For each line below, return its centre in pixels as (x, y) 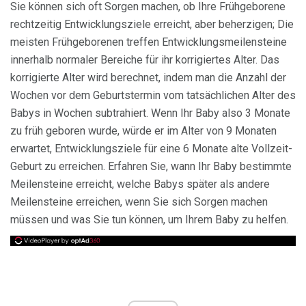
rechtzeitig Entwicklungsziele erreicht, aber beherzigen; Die (152, 24)
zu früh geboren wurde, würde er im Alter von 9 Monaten (143, 130)
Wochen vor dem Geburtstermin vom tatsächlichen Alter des (153, 95)
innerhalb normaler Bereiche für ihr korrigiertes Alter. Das (145, 59)
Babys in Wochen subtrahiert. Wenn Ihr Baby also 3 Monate (150, 113)
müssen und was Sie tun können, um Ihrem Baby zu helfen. (149, 219)
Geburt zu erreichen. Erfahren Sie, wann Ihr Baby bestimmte (151, 166)
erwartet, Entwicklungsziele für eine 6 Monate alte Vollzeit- (151, 148)
